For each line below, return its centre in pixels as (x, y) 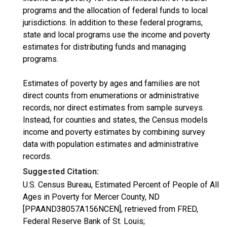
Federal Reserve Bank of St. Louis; (84, 221)
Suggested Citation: (61, 172)
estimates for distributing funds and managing (104, 47)
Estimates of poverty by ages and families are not (111, 83)
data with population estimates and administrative (111, 144)
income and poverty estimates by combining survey (114, 132)
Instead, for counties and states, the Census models (115, 120)
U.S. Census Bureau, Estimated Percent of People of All (121, 185)
